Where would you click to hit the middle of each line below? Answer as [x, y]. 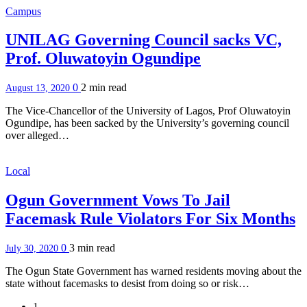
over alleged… [37, 136]
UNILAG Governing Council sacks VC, [144, 40]
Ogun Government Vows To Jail [118, 200]
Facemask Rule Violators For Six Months [150, 219]
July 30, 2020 [33, 249]
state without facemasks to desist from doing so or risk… [127, 284]
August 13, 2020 [39, 88]
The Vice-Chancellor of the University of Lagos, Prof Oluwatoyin [148, 111]
